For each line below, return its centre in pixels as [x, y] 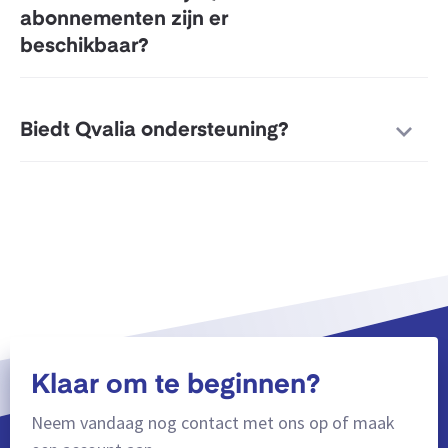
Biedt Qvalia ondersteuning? [154, 130]
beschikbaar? [84, 46]
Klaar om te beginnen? [175, 385]
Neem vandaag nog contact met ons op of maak [213, 423]
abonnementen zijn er [124, 19]
